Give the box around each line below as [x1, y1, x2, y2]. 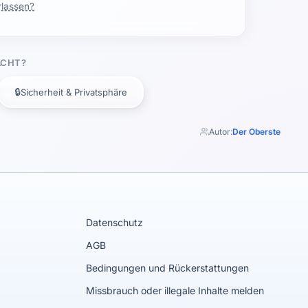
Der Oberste [232, 126, 280, 137]
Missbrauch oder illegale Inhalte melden [85, 285, 264, 296]
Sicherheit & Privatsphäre [21, 87, 127, 98]
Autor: [209, 126, 232, 137]
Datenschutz [85, 217, 143, 228]
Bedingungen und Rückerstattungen [85, 262, 249, 274]
